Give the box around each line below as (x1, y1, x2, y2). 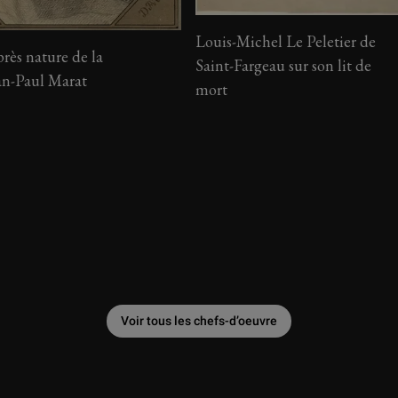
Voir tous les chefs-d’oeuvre (121, 314, 277, 329)
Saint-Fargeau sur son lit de (195, 54, 371, 76)
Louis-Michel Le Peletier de (195, 30, 376, 52)
